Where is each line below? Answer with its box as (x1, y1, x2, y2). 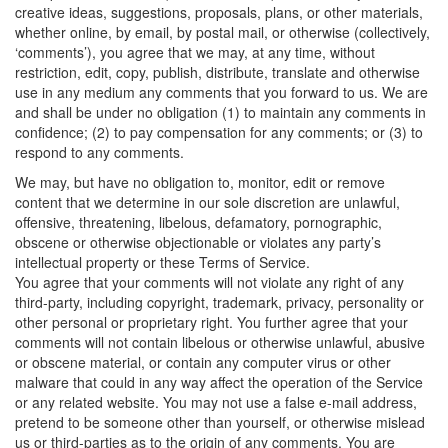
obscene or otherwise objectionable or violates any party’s (15, 232, 381, 252)
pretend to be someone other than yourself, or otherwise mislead (15, 412, 425, 432)
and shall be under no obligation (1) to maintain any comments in (15, 102, 426, 122)
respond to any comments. (15, 142, 184, 162)
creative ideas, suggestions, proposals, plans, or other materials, (15, 2, 423, 22)
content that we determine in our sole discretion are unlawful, (15, 192, 400, 212)
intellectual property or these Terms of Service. (15, 252, 310, 272)
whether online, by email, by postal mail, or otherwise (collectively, (15, 22, 430, 42)
